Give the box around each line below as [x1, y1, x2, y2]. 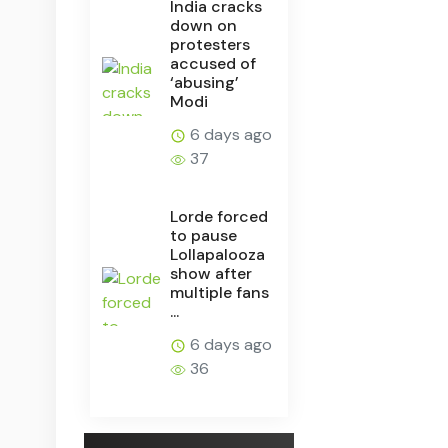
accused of [170, 52, 257, 74]
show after [170, 262, 253, 284]
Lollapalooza [170, 243, 266, 265]
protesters [170, 33, 251, 55]
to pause [170, 224, 238, 246]
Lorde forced [170, 205, 269, 227]
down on [170, 14, 238, 36]
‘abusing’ [170, 71, 240, 93]
